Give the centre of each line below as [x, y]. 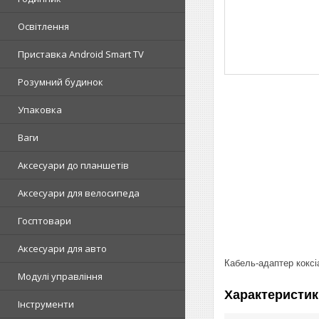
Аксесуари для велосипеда [79, 193]
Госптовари [45, 221]
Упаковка [40, 110]
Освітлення [43, 26]
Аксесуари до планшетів [73, 165]
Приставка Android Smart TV [81, 54]
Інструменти [46, 304]
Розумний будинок [61, 82]
